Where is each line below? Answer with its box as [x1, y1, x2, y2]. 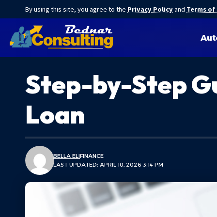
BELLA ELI [53, 153, 80, 159]
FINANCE [80, 153, 104, 159]
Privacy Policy [127, 5, 173, 14]
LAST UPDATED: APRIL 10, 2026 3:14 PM [53, 161, 164, 168]
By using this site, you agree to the [25, 5, 127, 14]
